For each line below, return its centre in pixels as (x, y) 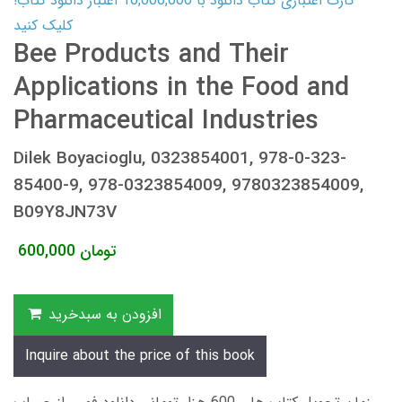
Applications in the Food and (181, 88)
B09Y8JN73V (65, 212)
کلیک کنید (43, 25)
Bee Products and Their (151, 55)
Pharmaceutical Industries (166, 121)
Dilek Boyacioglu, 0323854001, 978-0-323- (180, 158)
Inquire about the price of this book (140, 355)
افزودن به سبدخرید (105, 314)
